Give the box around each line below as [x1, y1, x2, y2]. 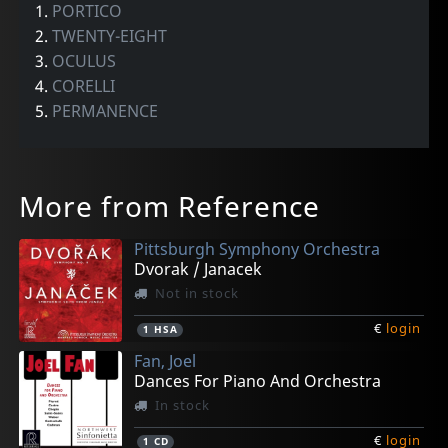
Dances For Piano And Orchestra [134, 369, 382, 392]
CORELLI [52, 74, 116, 97]
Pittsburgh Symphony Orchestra [134, 237, 381, 260]
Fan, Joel [134, 349, 197, 372]
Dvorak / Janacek [134, 257, 263, 280]
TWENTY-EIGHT [52, 24, 168, 47]
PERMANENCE [52, 99, 159, 122]
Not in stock [154, 284, 239, 303]
